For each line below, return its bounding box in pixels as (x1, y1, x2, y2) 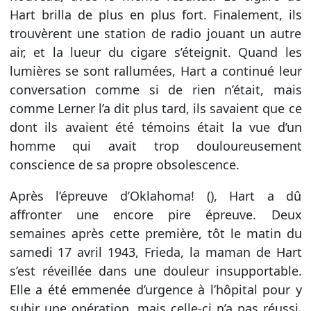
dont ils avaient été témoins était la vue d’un (9, 118, 302, 135)
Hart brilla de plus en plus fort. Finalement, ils (9, 6, 302, 23)
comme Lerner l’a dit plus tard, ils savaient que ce (9, 99, 302, 117)
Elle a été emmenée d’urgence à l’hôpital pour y (9, 280, 302, 298)
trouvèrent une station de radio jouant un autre (9, 24, 302, 42)
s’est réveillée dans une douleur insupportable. (9, 262, 302, 279)
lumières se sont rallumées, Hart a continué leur (9, 62, 302, 79)
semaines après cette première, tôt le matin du (9, 224, 302, 242)
